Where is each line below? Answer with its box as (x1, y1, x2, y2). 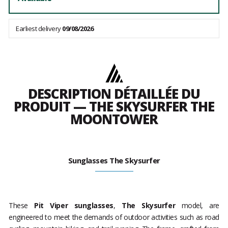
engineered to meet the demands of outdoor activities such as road (9, 212, 219, 222)
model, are (175, 201, 219, 211)
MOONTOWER (70, 110, 158, 129)
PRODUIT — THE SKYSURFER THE (14, 97, 214, 116)
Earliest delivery (16, 24, 62, 34)
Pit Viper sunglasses (34, 201, 113, 211)
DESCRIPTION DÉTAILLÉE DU (28, 84, 200, 103)
